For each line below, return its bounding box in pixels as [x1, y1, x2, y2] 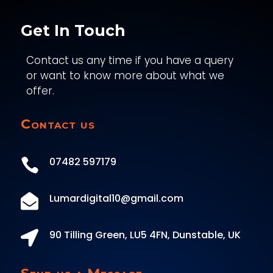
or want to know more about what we [26, 68, 224, 83]
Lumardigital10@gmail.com [49, 191, 183, 206]
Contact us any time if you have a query [26, 53, 233, 68]
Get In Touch [20, 21, 126, 40]
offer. [26, 83, 54, 99]
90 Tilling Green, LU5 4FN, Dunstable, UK [49, 228, 241, 243]
